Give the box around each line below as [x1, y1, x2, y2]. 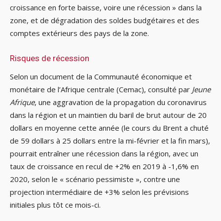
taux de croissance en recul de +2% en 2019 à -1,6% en [10, 161, 199, 172]
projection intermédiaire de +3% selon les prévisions [10, 187, 189, 197]
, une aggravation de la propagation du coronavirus [35, 97, 207, 108]
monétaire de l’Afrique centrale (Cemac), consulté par [10, 84, 192, 95]
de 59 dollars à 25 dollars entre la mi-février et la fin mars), [10, 136, 210, 146]
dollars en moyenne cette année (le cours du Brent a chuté [10, 123, 209, 133]
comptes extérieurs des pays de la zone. [10, 28, 149, 38]
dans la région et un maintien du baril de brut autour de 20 [10, 110, 207, 120]
